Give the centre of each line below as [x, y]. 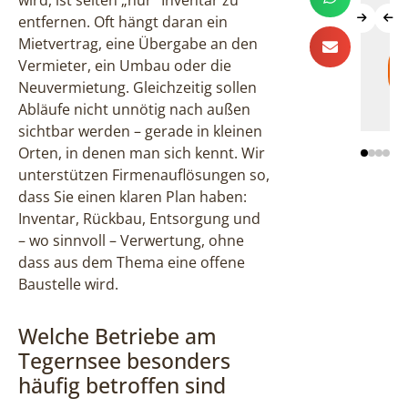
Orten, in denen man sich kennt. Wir [142, 153]
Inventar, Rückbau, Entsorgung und [139, 219]
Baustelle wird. [68, 285]
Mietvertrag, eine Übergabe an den [138, 44]
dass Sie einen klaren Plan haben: [133, 197]
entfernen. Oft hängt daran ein [123, 22]
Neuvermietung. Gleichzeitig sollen [138, 88]
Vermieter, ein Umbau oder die [125, 66]
